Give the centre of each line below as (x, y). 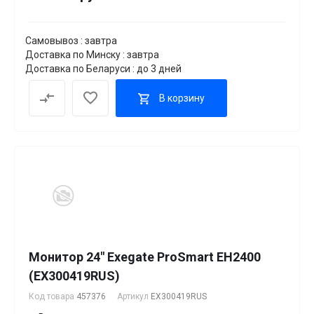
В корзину (182, 98)
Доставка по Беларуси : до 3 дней (103, 69)
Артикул (134, 296)
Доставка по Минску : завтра (92, 55)
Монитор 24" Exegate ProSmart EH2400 (145, 257)
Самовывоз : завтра (71, 41)
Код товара (53, 296)
